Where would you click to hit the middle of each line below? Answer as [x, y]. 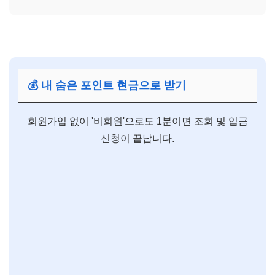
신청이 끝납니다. [137, 138]
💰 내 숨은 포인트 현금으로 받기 [107, 85]
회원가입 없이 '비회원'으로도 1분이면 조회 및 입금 [137, 121]
